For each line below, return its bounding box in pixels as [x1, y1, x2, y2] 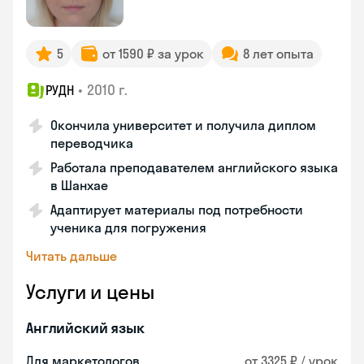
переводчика [50, 135, 133, 151]
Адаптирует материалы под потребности [50, 201, 303, 218]
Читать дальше [26, 248, 117, 264]
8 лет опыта [243, 45, 314, 62]
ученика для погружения [50, 219, 206, 236]
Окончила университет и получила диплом [50, 117, 316, 133]
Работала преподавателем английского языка [50, 159, 338, 175]
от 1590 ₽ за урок [102, 45, 204, 62]
